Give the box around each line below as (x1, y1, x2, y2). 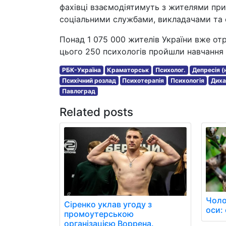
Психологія (170, 77, 204, 84)
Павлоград (62, 87, 95, 95)
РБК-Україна (62, 66, 101, 74)
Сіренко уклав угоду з (64, 199, 152, 209)
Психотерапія (122, 77, 164, 84)
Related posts (60, 105, 133, 119)
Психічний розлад (62, 77, 116, 84)
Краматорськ (107, 66, 149, 74)
